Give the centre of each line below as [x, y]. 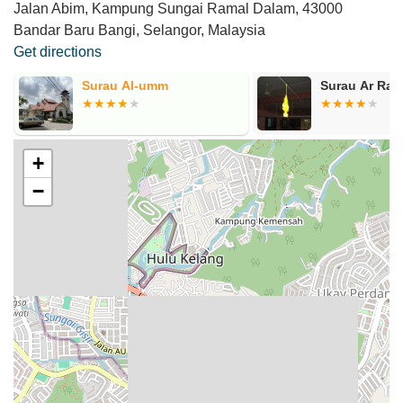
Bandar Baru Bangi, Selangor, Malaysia [139, 30]
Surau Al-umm [125, 85]
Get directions [58, 51]
